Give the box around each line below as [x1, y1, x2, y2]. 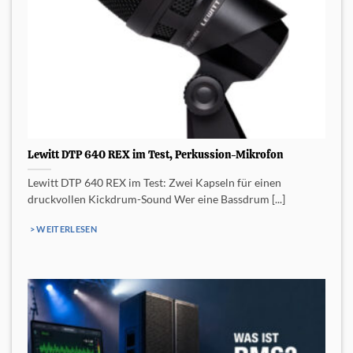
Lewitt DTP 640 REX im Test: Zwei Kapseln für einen [28, 176, 281, 190]
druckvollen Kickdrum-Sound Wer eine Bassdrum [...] [28, 193, 285, 206]
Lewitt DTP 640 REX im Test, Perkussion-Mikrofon [28, 147, 284, 162]
